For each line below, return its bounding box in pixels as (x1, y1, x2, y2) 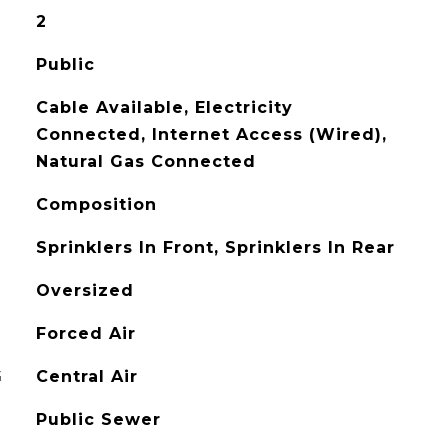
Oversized (35, 281, 134, 300)
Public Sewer (35, 410, 161, 429)
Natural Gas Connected (35, 152, 256, 171)
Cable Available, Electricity (35, 98, 293, 117)
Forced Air (35, 324, 136, 343)
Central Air (35, 367, 138, 386)
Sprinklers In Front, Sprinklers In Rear (35, 238, 395, 257)
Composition (35, 195, 157, 214)
